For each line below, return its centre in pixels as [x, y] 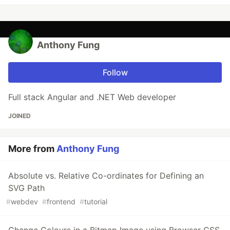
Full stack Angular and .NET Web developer [92, 97]
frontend [61, 201]
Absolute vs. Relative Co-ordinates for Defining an [106, 175]
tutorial [96, 201]
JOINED [20, 116]
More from [32, 148]
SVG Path [26, 188]
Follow [115, 72]
